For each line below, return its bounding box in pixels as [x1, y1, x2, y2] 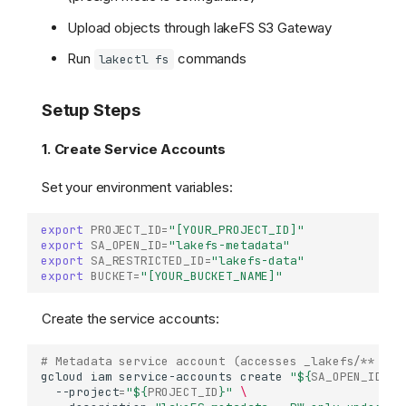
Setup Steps [42, 100, 140, 121]
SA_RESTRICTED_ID [90, 253, 205, 269]
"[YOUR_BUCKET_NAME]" [140, 268, 283, 285]
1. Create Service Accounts [42, 140, 227, 159]
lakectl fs [98, 52, 170, 68]
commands [174, 50, 246, 68]
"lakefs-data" [211, 253, 304, 269]
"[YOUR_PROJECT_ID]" [169, 222, 304, 238]
